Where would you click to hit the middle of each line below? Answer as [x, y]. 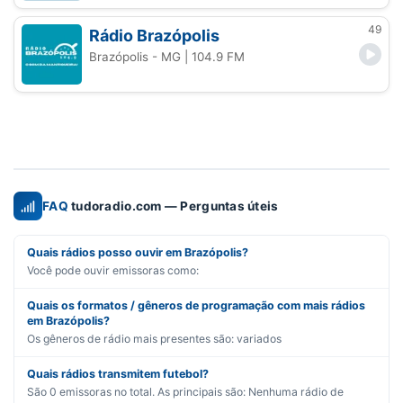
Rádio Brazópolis [155, 35]
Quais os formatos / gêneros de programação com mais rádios [196, 306]
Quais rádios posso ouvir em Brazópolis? [138, 253]
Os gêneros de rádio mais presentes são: [132, 339]
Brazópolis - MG [135, 56]
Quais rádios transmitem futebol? [118, 374]
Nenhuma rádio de [296, 392]
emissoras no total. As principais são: [151, 392]
